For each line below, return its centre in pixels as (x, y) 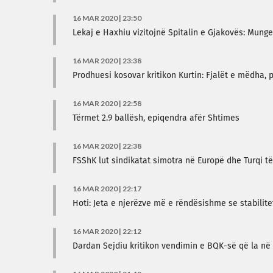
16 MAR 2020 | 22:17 (107, 189)
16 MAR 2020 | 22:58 (107, 103)
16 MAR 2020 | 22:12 (107, 231)
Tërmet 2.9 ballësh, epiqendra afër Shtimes (156, 118)
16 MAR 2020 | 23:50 (107, 18)
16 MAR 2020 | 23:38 (107, 61)
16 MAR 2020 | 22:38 (107, 146)
